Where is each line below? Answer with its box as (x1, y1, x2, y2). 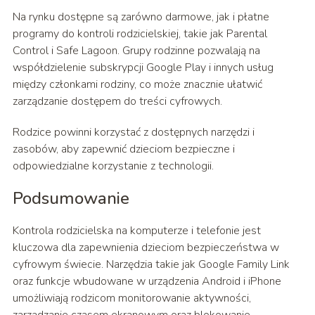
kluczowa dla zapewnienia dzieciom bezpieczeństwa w (12, 240, 279, 256)
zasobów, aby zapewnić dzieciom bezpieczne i (12, 141, 235, 157)
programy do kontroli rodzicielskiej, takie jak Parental (12, 26, 267, 42)
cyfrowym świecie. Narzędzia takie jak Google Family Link (12, 257, 290, 273)
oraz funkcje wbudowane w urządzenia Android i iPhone (12, 274, 281, 290)
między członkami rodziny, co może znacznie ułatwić (12, 77, 262, 93)
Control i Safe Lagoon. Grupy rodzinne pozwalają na (12, 43, 260, 59)
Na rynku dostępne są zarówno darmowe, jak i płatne (12, 9, 269, 25)
